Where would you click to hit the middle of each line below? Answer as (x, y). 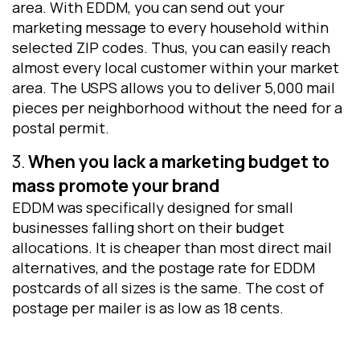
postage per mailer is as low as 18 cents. (149, 307)
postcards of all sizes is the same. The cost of (168, 287)
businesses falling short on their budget (148, 227)
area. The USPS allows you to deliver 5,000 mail (174, 88)
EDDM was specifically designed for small (153, 207)
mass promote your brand (116, 185)
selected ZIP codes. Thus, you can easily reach (171, 48)
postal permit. (61, 128)
